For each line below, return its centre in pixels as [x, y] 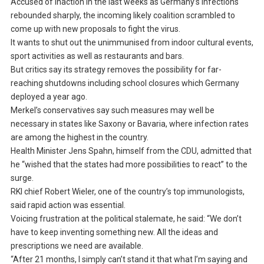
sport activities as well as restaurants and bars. [97, 56]
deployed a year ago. [49, 97]
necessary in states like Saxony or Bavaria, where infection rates [129, 124]
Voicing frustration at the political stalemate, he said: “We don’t [126, 219]
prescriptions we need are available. [77, 246]
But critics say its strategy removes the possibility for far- [116, 70]
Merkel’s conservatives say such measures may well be [112, 110]
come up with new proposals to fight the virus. [95, 29]
